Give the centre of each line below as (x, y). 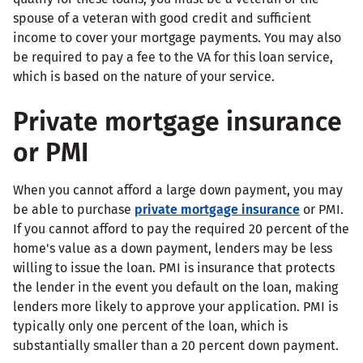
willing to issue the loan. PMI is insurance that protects (174, 267)
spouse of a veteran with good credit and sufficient (162, 18)
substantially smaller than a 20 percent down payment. (176, 345)
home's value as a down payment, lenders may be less (173, 248)
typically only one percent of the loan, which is (150, 326)
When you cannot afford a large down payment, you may (178, 190)
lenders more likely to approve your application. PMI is (175, 306)
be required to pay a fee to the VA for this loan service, (173, 57)
